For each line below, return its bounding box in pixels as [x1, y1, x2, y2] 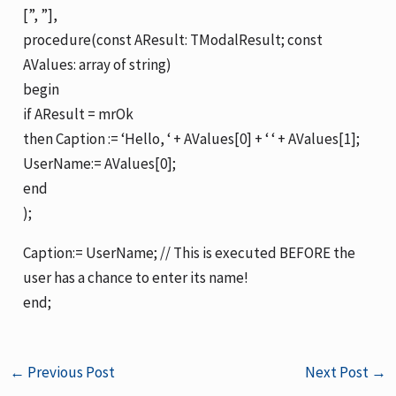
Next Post [304, 362, 371, 382]
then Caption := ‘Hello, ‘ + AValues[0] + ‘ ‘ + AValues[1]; [23, 128, 361, 148]
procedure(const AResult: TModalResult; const [23, 29, 324, 49]
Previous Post [25, 362, 116, 382]
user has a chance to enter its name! [23, 267, 249, 287]
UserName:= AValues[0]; [23, 153, 177, 173]
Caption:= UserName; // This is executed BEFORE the [23, 242, 356, 263]
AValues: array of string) [23, 54, 172, 74]
